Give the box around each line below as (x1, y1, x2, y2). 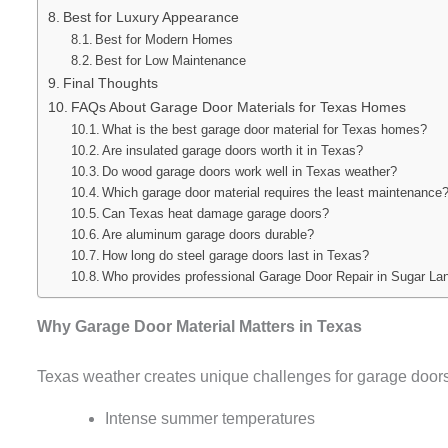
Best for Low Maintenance (95, 52, 247, 68)
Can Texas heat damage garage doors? (102, 205, 330, 221)
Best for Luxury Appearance (62, 8, 239, 25)
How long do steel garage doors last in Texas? (102, 247, 370, 263)
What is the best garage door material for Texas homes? (102, 121, 428, 137)
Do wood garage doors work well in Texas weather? (102, 163, 398, 179)
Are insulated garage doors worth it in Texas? (102, 142, 364, 158)
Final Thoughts (62, 74, 158, 91)
